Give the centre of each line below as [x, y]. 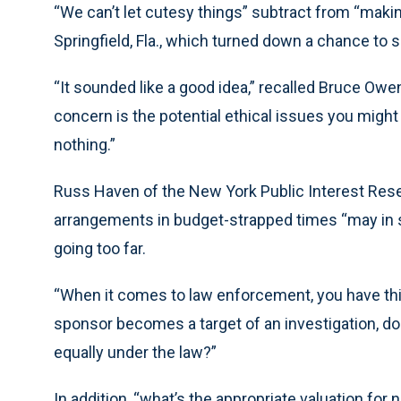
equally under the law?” [135, 353]
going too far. [100, 249]
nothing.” [85, 145]
